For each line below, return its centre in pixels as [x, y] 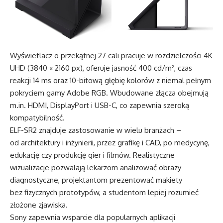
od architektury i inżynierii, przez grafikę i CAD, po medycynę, [110, 142]
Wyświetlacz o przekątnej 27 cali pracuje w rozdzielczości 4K [111, 55]
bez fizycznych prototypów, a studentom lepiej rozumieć [104, 192]
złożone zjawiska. [39, 205]
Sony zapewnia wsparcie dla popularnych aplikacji [93, 217]
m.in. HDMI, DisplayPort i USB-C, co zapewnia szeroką [100, 105]
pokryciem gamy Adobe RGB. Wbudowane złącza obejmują [109, 93]
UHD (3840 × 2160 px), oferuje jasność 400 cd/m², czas [101, 68]
